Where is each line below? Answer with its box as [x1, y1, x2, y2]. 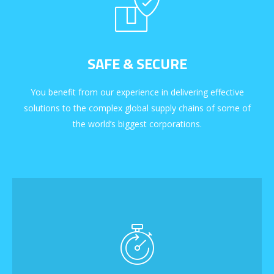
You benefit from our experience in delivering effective [30, 86, 244, 98]
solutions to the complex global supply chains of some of [23, 102, 251, 114]
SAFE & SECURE [87, 53, 187, 75]
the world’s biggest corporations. [72, 118, 202, 130]
